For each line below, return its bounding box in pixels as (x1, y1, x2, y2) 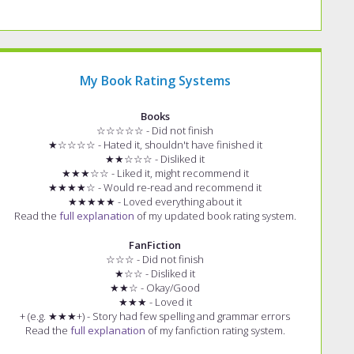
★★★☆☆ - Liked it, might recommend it (61, 165, 249, 180)
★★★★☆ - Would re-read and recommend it (48, 179, 262, 194)
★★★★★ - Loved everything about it (68, 194, 242, 209)
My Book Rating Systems (79, 71, 231, 89)
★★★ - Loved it (118, 295, 192, 310)
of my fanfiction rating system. (145, 323, 285, 338)
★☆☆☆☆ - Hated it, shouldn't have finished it (47, 137, 262, 152)
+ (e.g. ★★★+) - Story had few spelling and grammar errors (20, 309, 290, 324)
